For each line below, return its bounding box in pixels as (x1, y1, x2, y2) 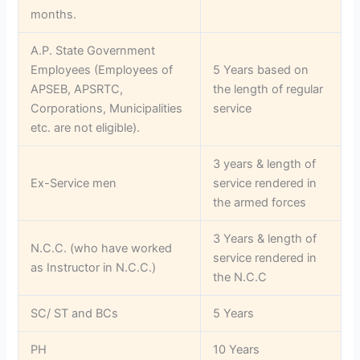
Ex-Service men (31, 175, 117, 190)
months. (31, 6, 77, 22)
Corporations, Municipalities (31, 100, 183, 116)
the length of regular (213, 81, 324, 96)
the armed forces (213, 194, 307, 210)
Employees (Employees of (31, 62, 174, 77)
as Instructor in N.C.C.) (31, 260, 157, 275)
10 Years (213, 342, 260, 357)
